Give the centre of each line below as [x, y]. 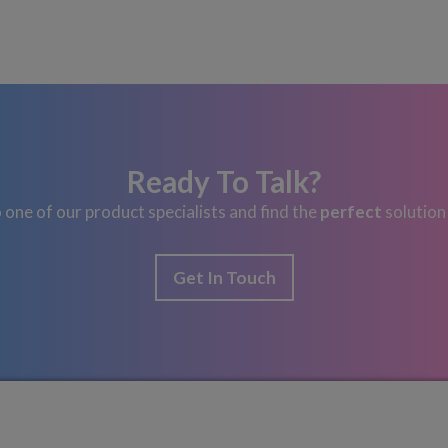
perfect [351, 212]
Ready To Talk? [224, 182]
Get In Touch [224, 278]
